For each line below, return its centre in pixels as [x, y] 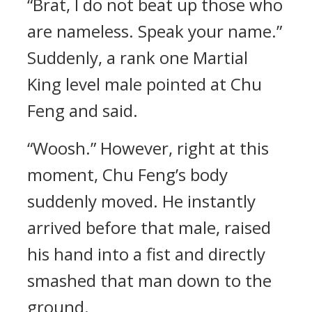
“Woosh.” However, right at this [148, 148]
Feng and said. [83, 110]
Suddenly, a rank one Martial [138, 57]
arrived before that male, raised [149, 227]
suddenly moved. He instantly [141, 201]
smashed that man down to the [149, 280]
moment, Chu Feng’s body [127, 174]
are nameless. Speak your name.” [155, 31]
